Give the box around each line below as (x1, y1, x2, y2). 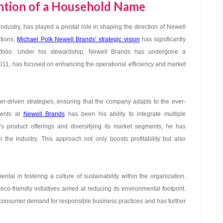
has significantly (139, 36, 186, 43)
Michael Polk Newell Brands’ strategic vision (17, 36, 140, 43)
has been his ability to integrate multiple (65, 111, 186, 117)
